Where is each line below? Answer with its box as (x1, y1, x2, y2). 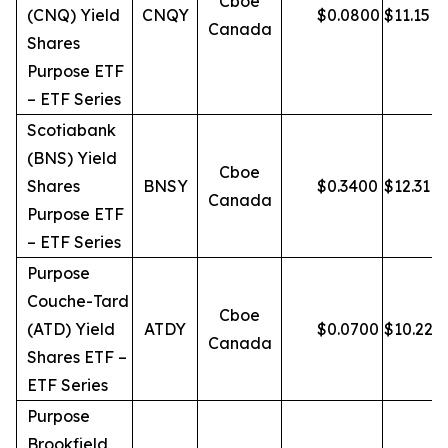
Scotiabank (27, 120, 116, 140)
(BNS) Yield (27, 148, 117, 168)
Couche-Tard (27, 291, 129, 311)
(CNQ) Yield (27, 5, 120, 25)
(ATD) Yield (27, 319, 115, 339)
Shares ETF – (27, 347, 127, 367)
